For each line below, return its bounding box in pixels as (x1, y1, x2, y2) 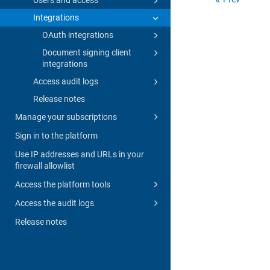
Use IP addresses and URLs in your (15, 149, 144, 159)
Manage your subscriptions (15, 111, 117, 122)
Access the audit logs (15, 198, 94, 208)
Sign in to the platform (15, 130, 98, 140)
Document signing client (42, 47, 131, 57)
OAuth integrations (42, 30, 113, 40)
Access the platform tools (15, 179, 110, 189)
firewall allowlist (15, 160, 75, 171)
